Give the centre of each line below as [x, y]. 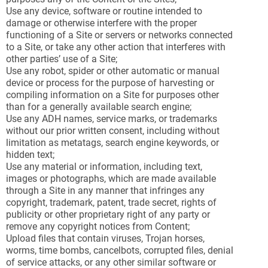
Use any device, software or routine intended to [104, 11]
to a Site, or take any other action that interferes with [116, 47]
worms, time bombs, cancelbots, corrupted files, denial [120, 250]
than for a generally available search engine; [99, 107]
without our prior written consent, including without [113, 131]
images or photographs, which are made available [111, 179]
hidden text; [30, 155]
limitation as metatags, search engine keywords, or [112, 143]
